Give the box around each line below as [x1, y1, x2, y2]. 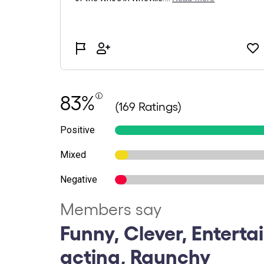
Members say [60, 199, 161, 218]
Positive [60, 124, 95, 136]
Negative [60, 174, 97, 185]
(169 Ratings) [115, 99, 181, 113]
